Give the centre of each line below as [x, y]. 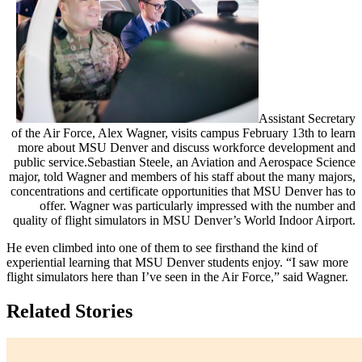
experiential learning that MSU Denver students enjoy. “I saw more [177, 262]
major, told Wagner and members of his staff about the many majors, [182, 176]
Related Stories [69, 311]
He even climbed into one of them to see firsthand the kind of [162, 247]
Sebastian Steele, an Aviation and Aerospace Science [221, 162]
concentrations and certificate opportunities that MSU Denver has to [183, 191]
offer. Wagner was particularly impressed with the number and [198, 205]
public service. [51, 162]
